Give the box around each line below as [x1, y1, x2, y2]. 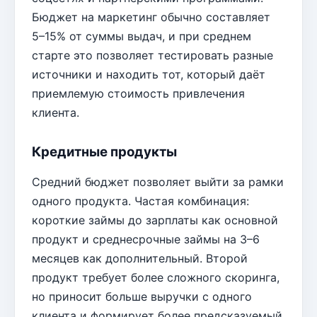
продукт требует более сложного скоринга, [32, 270, 279, 285]
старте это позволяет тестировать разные [32, 48, 273, 63]
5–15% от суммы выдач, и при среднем [32, 29, 251, 44]
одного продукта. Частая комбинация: [32, 194, 249, 209]
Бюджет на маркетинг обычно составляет [32, 10, 270, 25]
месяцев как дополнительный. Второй [32, 251, 248, 266]
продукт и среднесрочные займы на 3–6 [32, 232, 260, 247]
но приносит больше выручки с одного [32, 289, 252, 304]
